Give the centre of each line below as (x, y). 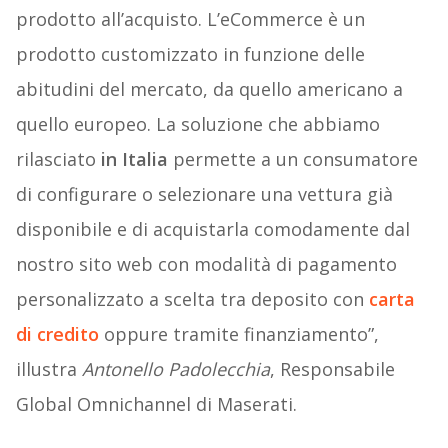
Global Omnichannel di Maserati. (156, 404)
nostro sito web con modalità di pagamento (206, 264)
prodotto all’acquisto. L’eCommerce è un (190, 19)
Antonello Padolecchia (175, 369)
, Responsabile (332, 369)
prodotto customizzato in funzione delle (190, 54)
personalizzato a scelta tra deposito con (192, 299)
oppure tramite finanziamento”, (238, 334)
